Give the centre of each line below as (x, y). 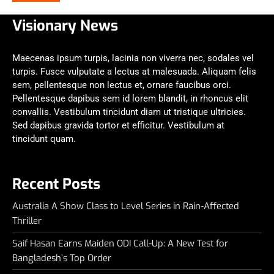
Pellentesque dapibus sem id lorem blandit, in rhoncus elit (130, 99)
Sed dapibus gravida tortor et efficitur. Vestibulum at (118, 126)
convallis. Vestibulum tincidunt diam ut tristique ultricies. (129, 112)
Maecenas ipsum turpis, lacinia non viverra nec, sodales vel (133, 58)
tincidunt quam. (44, 139)
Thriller (27, 220)
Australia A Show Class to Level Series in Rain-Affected (126, 206)
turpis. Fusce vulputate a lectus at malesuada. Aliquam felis (134, 72)
